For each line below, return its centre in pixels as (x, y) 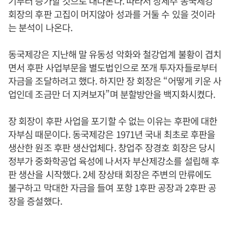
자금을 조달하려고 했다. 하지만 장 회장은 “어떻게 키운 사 (115, 81)
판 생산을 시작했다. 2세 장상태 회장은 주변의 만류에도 (110, 174)
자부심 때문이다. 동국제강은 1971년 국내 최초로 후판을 (112, 134)
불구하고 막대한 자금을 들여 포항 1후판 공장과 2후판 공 (112, 187)
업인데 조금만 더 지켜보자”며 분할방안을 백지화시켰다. (112, 94)
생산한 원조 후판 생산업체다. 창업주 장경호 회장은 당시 (112, 147)
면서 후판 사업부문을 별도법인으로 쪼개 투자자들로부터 (113, 67)
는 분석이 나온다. (40, 27)
